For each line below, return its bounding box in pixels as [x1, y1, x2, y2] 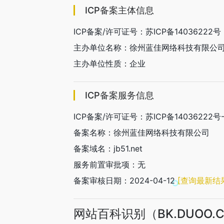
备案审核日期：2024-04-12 [73, 175, 177, 185]
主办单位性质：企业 [73, 58, 145, 68]
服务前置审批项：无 [73, 159, 145, 169]
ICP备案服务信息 [85, 90, 154, 100]
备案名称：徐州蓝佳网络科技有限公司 [73, 127, 209, 137]
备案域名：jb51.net [73, 143, 142, 153]
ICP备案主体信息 [85, 5, 154, 15]
